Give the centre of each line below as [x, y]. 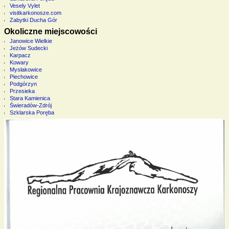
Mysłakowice [26, 69]
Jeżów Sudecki [28, 48]
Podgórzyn [23, 84]
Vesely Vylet [25, 6]
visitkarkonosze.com [35, 13]
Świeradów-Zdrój [30, 105]
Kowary [19, 62]
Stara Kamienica [30, 98]
